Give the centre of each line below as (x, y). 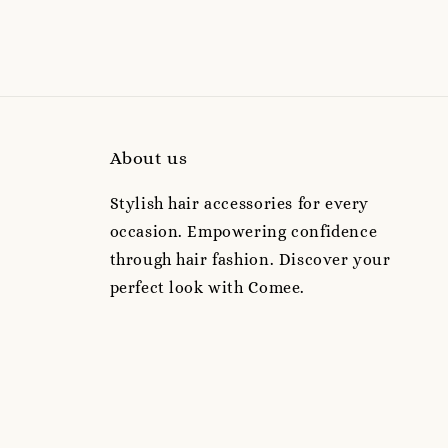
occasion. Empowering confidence (243, 232)
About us (148, 158)
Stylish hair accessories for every (239, 204)
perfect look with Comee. (207, 288)
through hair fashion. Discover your (250, 260)
